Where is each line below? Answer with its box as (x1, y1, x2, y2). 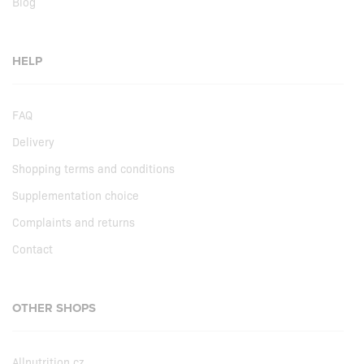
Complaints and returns (12, 214, 135, 231)
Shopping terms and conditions (12, 160, 175, 177)
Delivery (12, 133, 54, 150)
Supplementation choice (12, 187, 139, 204)
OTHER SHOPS (12, 301, 96, 316)
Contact (12, 240, 53, 258)
